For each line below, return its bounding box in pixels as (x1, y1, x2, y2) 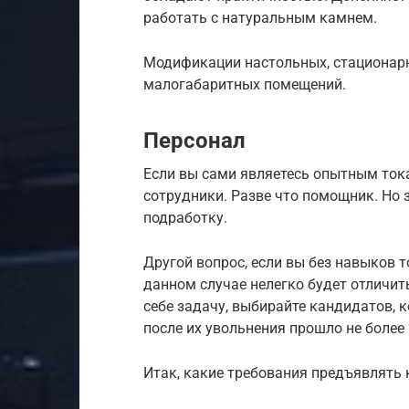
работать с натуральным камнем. (143, 8, 377, 26)
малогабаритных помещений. (143, 75, 346, 93)
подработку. (143, 208, 227, 226)
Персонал (143, 127, 246, 153)
